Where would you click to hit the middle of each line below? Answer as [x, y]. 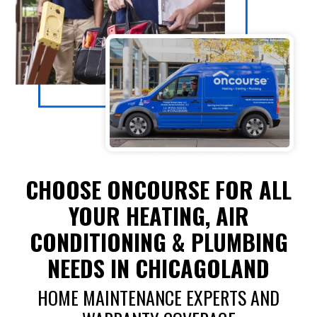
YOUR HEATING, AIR [158, 215]
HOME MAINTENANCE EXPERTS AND [158, 297]
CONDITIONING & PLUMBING [158, 241]
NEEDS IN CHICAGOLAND [158, 267]
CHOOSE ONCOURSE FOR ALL [158, 189]
